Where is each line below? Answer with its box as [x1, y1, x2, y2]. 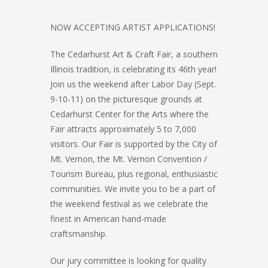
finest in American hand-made [50, 213, 166, 224]
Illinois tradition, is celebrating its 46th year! [50, 63, 217, 75]
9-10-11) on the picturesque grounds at [50, 93, 202, 105]
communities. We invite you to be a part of [50, 183, 215, 194]
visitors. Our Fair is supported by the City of [50, 138, 217, 150]
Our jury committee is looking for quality [50, 255, 206, 266]
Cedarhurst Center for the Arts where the [50, 108, 209, 120]
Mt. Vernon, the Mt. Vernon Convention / [50, 153, 207, 165]
